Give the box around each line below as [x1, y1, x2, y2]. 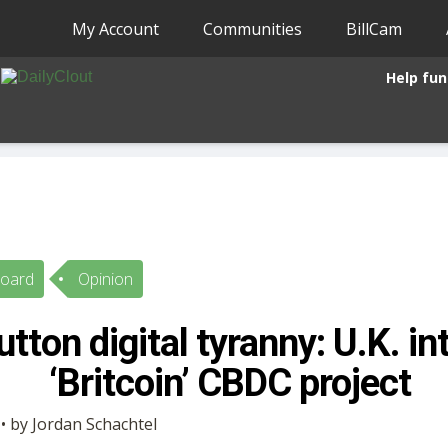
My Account [72, 17, 160, 40]
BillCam [346, 17, 403, 40]
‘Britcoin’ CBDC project [48, 361, 411, 405]
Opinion [77, 268, 133, 290]
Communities [203, 17, 303, 40]
